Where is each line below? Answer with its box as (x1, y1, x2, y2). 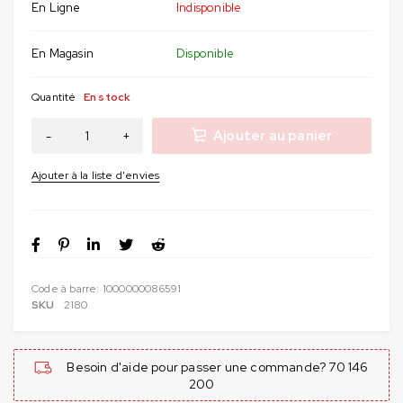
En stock (83, 89, 131, 104)
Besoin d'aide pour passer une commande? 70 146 (64, 358, 369, 375)
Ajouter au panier (212, 126, 333, 145)
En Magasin (31, 45, 94, 61)
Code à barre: (31, 281, 103, 296)
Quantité (31, 89, 76, 104)
